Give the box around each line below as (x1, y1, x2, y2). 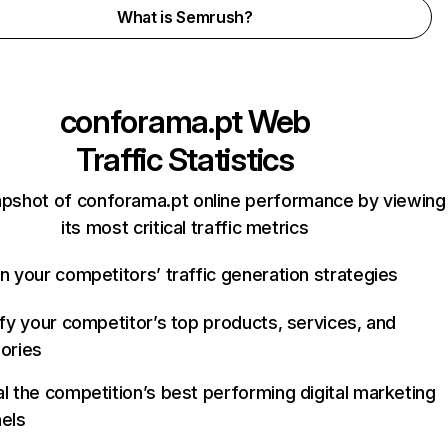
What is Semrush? (116, 7, 253, 27)
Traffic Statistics (75, 140, 294, 179)
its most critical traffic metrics (61, 217, 309, 238)
